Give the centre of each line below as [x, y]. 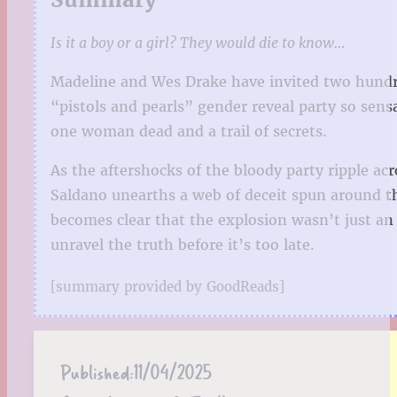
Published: [97, 372]
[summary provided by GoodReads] [167, 287]
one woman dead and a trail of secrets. [189, 132]
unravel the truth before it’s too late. [183, 245]
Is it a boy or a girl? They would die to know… [198, 43]
